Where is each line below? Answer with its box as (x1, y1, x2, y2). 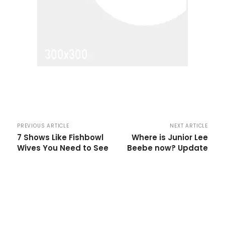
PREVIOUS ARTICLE (17, 122, 69, 130)
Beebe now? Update (127, 143, 208, 153)
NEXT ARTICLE (170, 122, 208, 130)
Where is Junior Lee (131, 132, 208, 143)
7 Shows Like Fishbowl (17, 132, 103, 143)
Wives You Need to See (17, 143, 108, 153)
